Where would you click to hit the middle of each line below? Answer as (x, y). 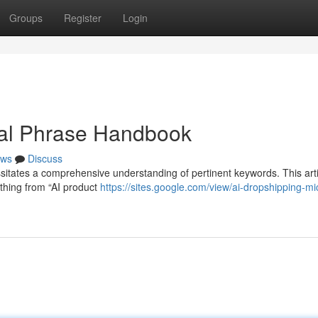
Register (83, 18)
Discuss (45, 158)
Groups (26, 18)
